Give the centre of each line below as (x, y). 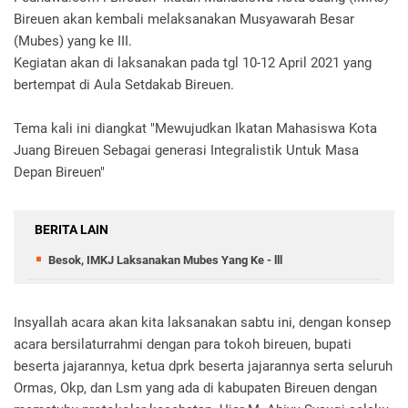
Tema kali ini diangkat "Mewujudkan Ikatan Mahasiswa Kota (195, 128)
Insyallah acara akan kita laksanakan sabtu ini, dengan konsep (202, 322)
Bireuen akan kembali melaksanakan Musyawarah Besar (184, 19)
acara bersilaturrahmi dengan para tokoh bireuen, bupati (183, 344)
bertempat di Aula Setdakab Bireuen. (124, 85)
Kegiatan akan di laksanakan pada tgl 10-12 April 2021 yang (193, 63)
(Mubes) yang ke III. (75, 41)
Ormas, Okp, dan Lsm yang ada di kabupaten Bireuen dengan (195, 388)
